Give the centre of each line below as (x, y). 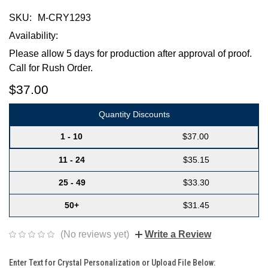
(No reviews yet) (95, 234)
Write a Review (178, 234)
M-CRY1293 (64, 18)
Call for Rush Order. (51, 68)
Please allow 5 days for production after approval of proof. (130, 54)
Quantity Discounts (134, 114)
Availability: (33, 36)
